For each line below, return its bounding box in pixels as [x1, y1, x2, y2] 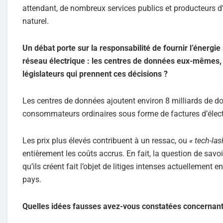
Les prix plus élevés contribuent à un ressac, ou [22, 135, 189, 145]
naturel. [22, 16, 49, 26]
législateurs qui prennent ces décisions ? [22, 69, 168, 79]
